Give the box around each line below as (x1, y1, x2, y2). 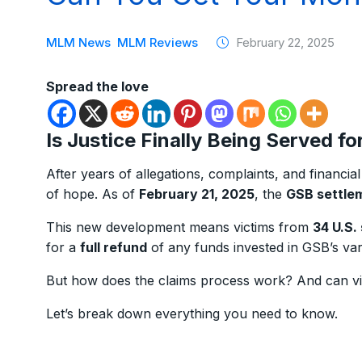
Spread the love (46, 78, 149, 95)
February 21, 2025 (139, 186, 255, 202)
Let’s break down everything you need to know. (46, 305, 338, 322)
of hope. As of (46, 186, 139, 202)
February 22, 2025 (233, 35, 335, 50)
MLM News (46, 35, 111, 50)
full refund (80, 239, 147, 255)
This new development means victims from (46, 219, 313, 235)
